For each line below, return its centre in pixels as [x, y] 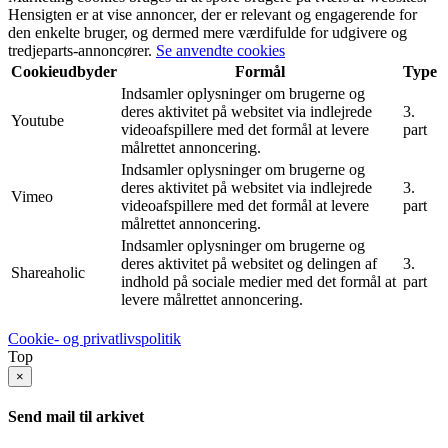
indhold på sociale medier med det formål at [258, 281]
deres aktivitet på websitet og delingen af [249, 263]
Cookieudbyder [64, 71]
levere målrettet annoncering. [212, 299]
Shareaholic [48, 272]
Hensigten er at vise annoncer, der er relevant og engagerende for [212, 14]
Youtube [37, 120]
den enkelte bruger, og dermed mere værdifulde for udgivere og [207, 32]
